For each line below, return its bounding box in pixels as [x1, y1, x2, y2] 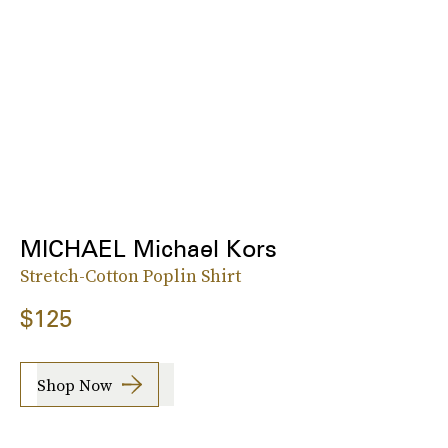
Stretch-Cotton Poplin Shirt [20, 263, 241, 289]
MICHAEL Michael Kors [20, 234, 277, 264]
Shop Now [37, 373, 112, 396]
